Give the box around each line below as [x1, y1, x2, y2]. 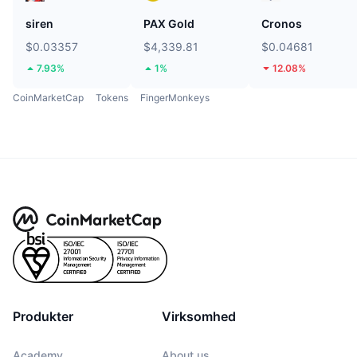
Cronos [261, 16, 302, 30]
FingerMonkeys [140, 91, 210, 104]
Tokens [96, 91, 128, 104]
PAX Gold [143, 16, 194, 30]
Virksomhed [162, 308, 236, 324]
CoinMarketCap [13, 91, 84, 104]
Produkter [13, 308, 73, 324]
